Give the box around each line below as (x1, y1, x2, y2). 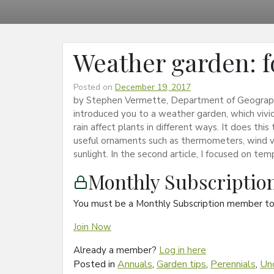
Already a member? (73, 243, 159, 256)
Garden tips (157, 257, 206, 271)
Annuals (117, 257, 152, 271)
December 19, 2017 (115, 81, 191, 93)
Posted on (73, 81, 115, 93)
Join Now (73, 220, 111, 233)
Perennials (210, 257, 256, 271)
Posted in (73, 257, 117, 271)
